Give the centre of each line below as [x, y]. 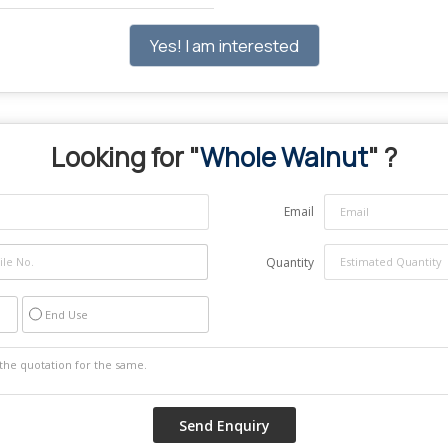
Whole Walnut [284, 156]
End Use [66, 314]
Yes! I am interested [224, 45]
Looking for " [125, 156]
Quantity [290, 262]
